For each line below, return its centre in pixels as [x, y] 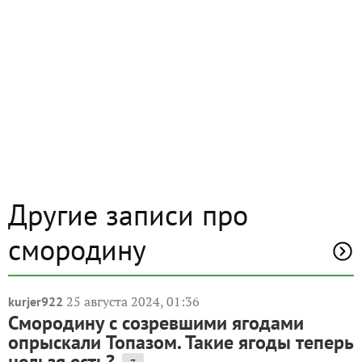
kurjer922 [36, 302]
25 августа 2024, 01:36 [133, 302]
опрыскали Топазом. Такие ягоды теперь [181, 343]
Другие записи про [128, 215]
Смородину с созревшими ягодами [156, 323]
